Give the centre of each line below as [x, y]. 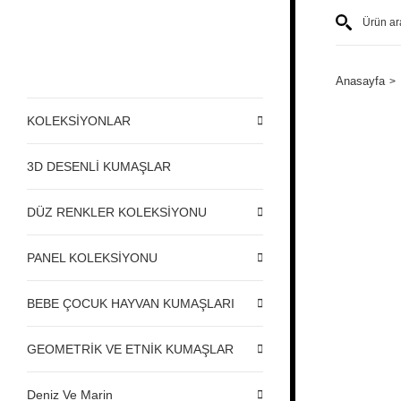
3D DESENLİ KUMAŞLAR [99, 166]
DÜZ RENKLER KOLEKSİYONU [117, 212]
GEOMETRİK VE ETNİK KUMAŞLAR [130, 349]
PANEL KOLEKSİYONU [92, 257]
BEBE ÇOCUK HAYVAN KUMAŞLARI [131, 303]
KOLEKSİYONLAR [79, 120]
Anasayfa [360, 81]
